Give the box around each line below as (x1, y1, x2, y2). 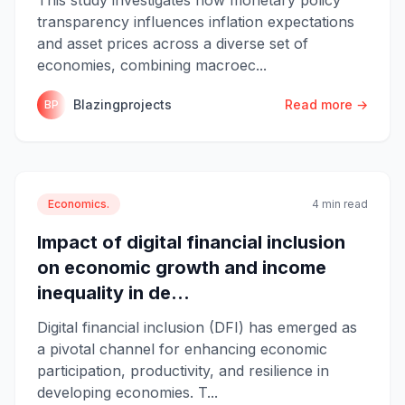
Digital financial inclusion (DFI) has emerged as (37, 317, 357, 336)
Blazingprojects (73, 96, 172, 112)
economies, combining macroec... (37, 55, 267, 74)
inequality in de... (37, 281, 190, 304)
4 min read (312, 196, 368, 211)
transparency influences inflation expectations (37, 12, 354, 31)
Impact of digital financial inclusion (37, 231, 345, 253)
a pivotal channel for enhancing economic (37, 339, 327, 358)
